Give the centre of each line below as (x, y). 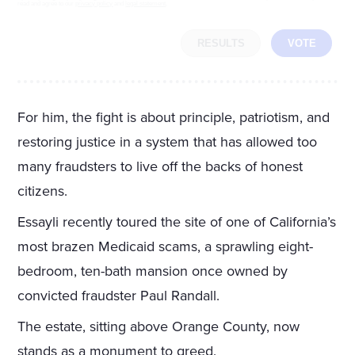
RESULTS (221, 44)
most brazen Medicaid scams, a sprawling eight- (166, 247)
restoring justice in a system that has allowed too (168, 142)
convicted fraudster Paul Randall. (119, 296)
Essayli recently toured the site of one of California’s (177, 222)
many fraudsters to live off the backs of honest (160, 167)
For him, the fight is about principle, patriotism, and (174, 118)
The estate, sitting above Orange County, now (159, 327)
